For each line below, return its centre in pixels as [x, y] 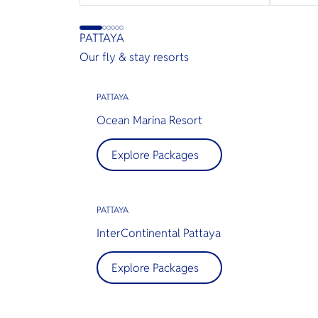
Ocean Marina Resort [149, 120]
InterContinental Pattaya [159, 233]
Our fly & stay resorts [134, 57]
